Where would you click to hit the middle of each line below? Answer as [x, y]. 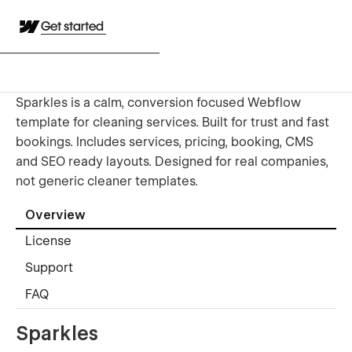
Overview [55, 215]
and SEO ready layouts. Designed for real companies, [172, 161]
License [48, 241]
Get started [73, 26]
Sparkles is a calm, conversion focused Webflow [158, 102]
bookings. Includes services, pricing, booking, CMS [165, 141]
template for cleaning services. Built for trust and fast [172, 122]
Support [49, 268]
